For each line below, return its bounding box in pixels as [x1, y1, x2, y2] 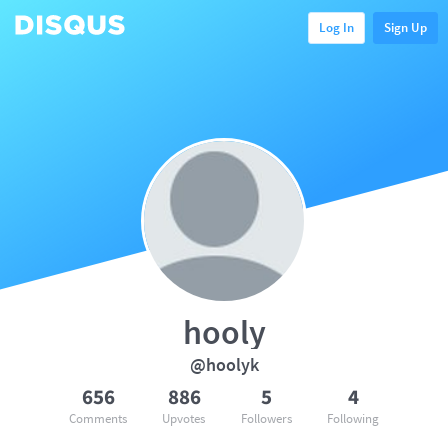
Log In [319, 18, 354, 36]
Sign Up [384, 18, 427, 36]
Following [326, 410, 379, 427]
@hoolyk [189, 353, 259, 376]
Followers [240, 410, 292, 427]
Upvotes [162, 410, 206, 427]
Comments [69, 410, 127, 427]
